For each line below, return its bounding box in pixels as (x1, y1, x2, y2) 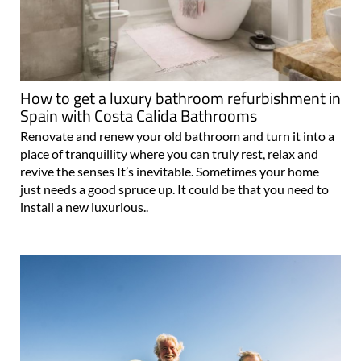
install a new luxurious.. (20, 198, 148, 214)
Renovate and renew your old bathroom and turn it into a (20, 127, 334, 143)
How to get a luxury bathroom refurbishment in (20, 85, 341, 110)
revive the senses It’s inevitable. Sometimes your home (20, 163, 319, 179)
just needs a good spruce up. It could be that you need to (20, 180, 329, 197)
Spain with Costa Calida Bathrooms (20, 102, 257, 128)
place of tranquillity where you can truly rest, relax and (20, 145, 318, 161)
